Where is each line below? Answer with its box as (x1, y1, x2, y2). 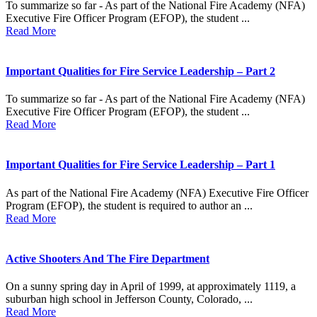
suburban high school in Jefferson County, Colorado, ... (6, 293, 253, 306)
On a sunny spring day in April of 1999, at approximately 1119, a (6, 280, 296, 293)
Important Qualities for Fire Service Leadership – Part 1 (6, 158, 275, 171)
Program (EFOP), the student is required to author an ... (6, 199, 253, 212)
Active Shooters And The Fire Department (6, 252, 209, 265)
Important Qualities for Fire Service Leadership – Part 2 (6, 64, 275, 77)
